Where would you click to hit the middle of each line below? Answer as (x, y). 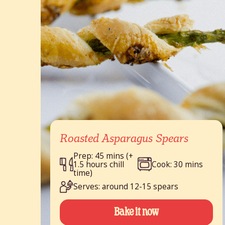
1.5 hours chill (99, 164)
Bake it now (136, 212)
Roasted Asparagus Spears (124, 139)
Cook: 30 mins (177, 164)
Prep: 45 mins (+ (103, 156)
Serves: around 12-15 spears (126, 187)
